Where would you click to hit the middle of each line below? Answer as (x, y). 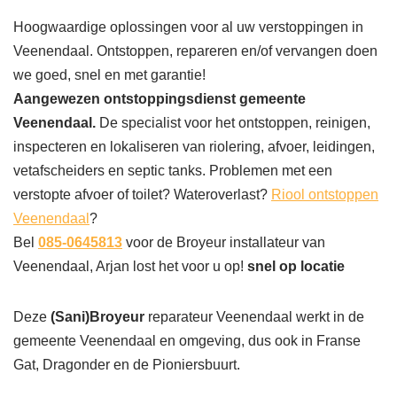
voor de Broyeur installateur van (224, 242)
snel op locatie (296, 266)
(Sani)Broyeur (97, 317)
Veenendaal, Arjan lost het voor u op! (130, 266)
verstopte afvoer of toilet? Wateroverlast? (142, 195)
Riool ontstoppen (325, 195)
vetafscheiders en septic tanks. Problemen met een (173, 171)
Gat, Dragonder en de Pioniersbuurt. (127, 365)
